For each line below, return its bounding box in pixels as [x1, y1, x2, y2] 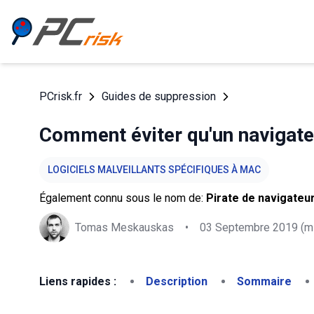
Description [146, 275, 207, 288]
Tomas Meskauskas [75, 220, 174, 234]
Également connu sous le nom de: [39, 191, 206, 205]
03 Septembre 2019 [200, 220, 298, 234]
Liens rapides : [39, 275, 116, 288]
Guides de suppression [102, 90, 216, 103]
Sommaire [237, 275, 292, 288]
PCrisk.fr [39, 90, 82, 103]
